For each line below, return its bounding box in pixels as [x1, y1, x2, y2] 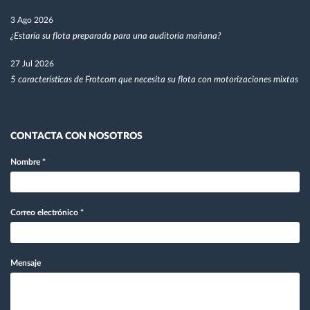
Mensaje [10, 258, 41, 267]
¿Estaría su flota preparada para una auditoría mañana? [10, 31, 221, 41]
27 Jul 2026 [10, 59, 54, 68]
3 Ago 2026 [10, 15, 53, 24]
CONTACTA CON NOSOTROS [10, 131, 143, 141]
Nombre [10, 157, 42, 166]
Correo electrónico [10, 208, 80, 217]
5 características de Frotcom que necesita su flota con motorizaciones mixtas [10, 75, 298, 84]
